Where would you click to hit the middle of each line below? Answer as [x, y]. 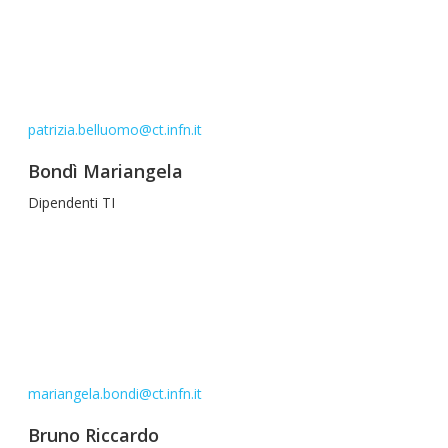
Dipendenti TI [71, 202]
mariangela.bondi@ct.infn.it [115, 393]
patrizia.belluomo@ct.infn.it [115, 129]
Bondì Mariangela [105, 171]
